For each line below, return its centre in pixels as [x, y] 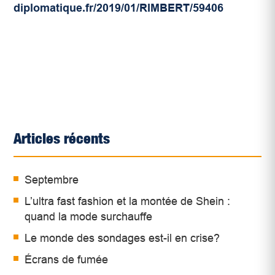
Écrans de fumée [67, 260]
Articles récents [62, 138]
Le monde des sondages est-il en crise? [122, 238]
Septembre [52, 180]
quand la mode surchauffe [89, 217]
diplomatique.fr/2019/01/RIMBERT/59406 [119, 8]
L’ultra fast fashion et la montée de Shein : [128, 202]
